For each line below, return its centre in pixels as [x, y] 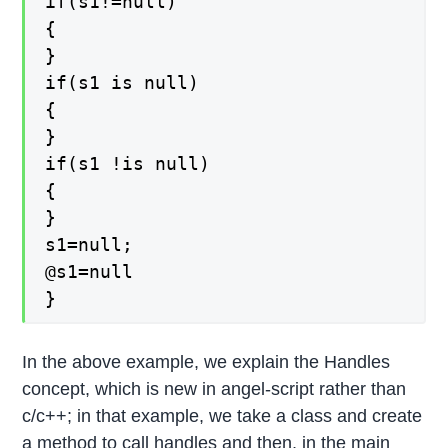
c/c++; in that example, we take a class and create [222, 416]
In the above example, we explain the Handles [206, 362]
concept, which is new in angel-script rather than [214, 389]
